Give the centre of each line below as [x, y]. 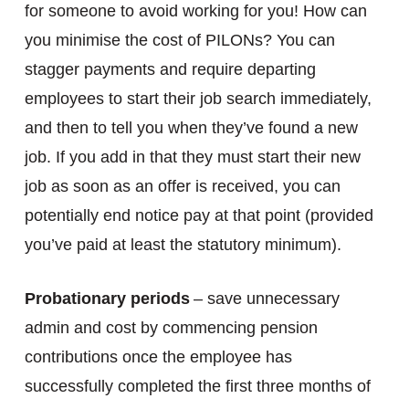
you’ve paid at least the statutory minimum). [183, 245]
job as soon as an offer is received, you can [182, 186]
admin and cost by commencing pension [171, 328]
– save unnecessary [266, 299]
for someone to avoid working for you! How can [195, 11]
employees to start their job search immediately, [198, 99]
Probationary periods [107, 299]
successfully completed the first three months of [197, 386]
